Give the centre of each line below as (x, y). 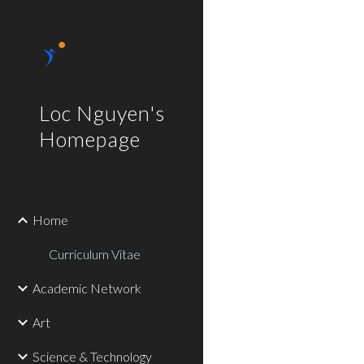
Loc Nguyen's (102, 113)
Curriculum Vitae (95, 254)
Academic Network (87, 288)
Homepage (90, 139)
